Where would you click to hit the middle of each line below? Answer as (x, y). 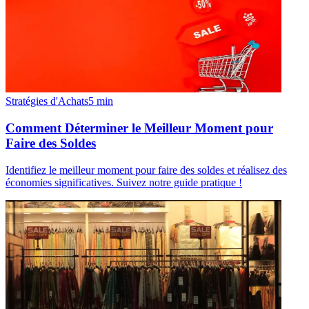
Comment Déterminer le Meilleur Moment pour (139, 128)
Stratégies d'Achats (47, 101)
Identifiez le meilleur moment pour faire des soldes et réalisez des (146, 170)
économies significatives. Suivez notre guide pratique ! (124, 182)
